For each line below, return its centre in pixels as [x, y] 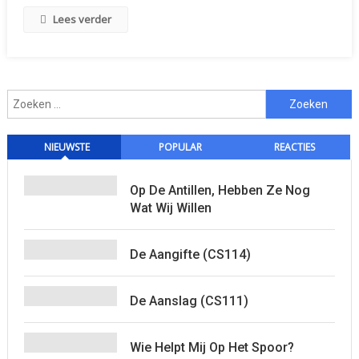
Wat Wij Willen [170, 208]
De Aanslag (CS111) [189, 301]
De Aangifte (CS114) [190, 254]
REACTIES [295, 147]
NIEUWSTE [67, 147]
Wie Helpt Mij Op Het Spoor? [212, 347]
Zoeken [284, 99]
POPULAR [181, 147]
